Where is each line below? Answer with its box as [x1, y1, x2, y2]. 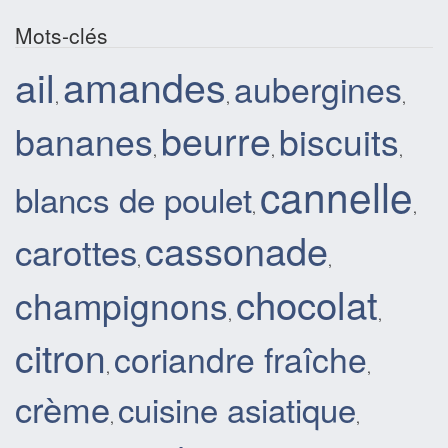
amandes [63, 58, 226, 115]
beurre [161, 113, 271, 168]
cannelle [260, 166, 413, 226]
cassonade [145, 223, 328, 278]
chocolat [236, 276, 378, 332]
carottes [15, 226, 137, 277]
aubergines [234, 64, 402, 114]
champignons [15, 279, 228, 331]
